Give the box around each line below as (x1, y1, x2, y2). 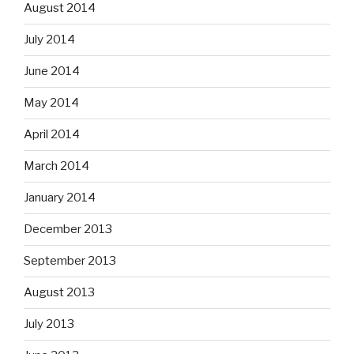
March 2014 (24, 159, 89, 174)
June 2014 (24, 64, 80, 79)
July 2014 (24, 32, 75, 47)
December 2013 (24, 222, 112, 237)
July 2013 (24, 317, 74, 332)
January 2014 (24, 190, 96, 205)
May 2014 (24, 96, 79, 111)
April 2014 (24, 127, 80, 142)
